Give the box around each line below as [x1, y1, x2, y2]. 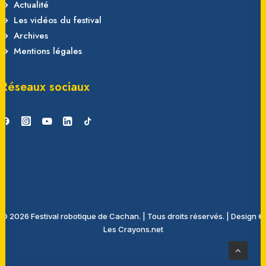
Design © [229, 211, 265, 221]
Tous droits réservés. [145, 211, 226, 221]
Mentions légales [13, 45, 82, 58]
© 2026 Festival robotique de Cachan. [1, 211, 142, 221]
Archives [13, 29, 48, 42]
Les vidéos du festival [13, 14, 102, 27]
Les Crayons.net [103, 224, 163, 234]
